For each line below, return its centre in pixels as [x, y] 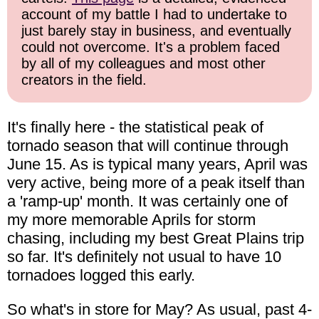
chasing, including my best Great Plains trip [156, 238]
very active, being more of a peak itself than [156, 183]
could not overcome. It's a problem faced [151, 47]
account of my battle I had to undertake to [154, 14]
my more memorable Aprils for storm [131, 220]
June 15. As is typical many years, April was [157, 164]
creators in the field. [84, 80]
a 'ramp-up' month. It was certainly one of [147, 201]
